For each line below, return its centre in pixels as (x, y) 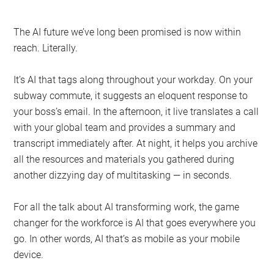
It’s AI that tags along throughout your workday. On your (133, 80)
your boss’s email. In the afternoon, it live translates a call (136, 111)
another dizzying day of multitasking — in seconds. (123, 175)
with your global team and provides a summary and (125, 127)
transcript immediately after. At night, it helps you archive (136, 143)
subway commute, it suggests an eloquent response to (131, 95)
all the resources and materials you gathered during (124, 159)
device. (29, 254)
